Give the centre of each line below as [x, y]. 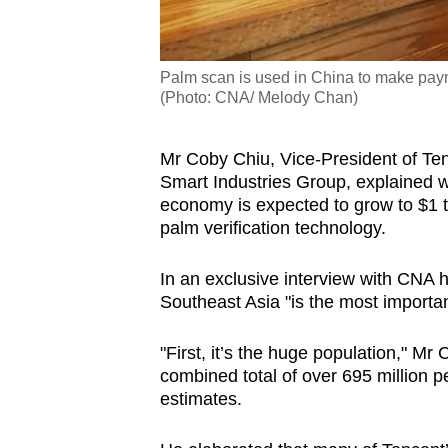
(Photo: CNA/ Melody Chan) [258, 98]
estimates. [200, 399]
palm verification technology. [272, 228]
